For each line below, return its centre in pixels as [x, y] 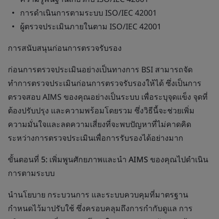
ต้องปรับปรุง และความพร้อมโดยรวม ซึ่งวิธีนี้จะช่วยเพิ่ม [101, 110]
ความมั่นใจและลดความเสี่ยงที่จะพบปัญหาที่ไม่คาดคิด [99, 124]
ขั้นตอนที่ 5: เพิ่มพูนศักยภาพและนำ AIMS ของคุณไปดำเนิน [108, 159]
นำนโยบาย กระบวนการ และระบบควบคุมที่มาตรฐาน [98, 195]
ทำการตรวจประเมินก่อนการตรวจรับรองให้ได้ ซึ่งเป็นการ [105, 83]
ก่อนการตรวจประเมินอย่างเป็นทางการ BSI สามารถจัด [100, 69]
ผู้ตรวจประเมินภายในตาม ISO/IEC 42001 [91, 26]
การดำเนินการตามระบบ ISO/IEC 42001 [88, 13]
